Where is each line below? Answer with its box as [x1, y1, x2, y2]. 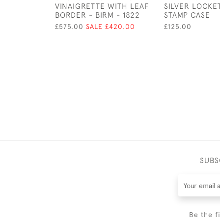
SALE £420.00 [86, 23, 135, 30]
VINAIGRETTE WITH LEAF [55, 1, 149, 10]
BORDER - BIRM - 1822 [55, 10, 140, 19]
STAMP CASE [164, 10, 210, 19]
